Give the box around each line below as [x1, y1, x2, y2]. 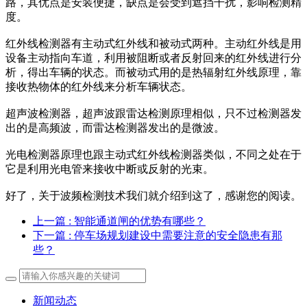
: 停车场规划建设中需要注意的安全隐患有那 [69, 230, 282, 242]
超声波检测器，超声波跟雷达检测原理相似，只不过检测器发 [5, 108, 302, 120]
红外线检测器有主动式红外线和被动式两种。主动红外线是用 [5, 38, 302, 50]
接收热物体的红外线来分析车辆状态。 [5, 81, 192, 93]
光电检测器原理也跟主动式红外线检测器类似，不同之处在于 [5, 149, 302, 161]
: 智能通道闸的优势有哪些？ [69, 215, 206, 228]
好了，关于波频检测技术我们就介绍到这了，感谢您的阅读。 [5, 190, 302, 202]
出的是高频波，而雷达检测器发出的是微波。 [5, 122, 225, 134]
